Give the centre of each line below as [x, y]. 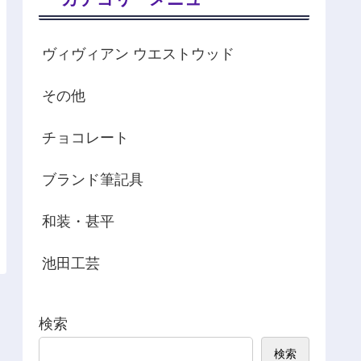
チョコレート [85, 138]
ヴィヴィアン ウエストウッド [138, 54]
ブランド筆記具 [93, 180]
